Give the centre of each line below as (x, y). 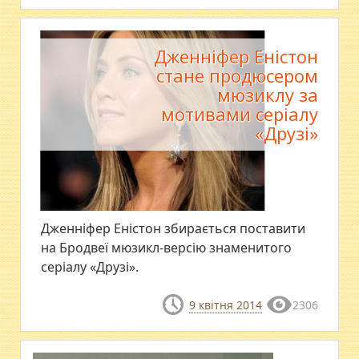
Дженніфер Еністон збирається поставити (173, 228)
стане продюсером (237, 75)
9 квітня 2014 (225, 305)
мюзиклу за (267, 95)
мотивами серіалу (239, 114)
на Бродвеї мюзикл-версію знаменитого (167, 248)
